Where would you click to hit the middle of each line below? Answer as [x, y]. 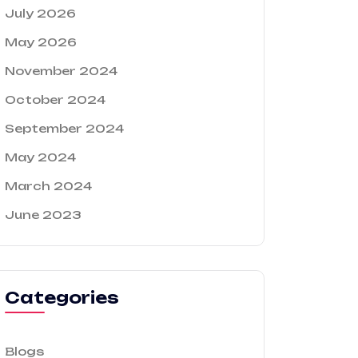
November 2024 [61, 71]
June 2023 [43, 215]
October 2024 [55, 99]
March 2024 [48, 186]
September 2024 [64, 128]
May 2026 [41, 42]
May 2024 [40, 157]
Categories [62, 298]
